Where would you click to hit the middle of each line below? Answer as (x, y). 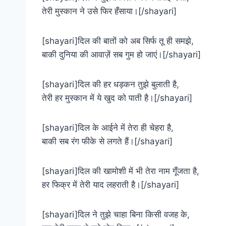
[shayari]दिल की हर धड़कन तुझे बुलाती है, (110, 84)
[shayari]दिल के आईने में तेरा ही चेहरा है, (108, 127)
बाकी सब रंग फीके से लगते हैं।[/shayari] (107, 141)
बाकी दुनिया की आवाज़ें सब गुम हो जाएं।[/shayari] (121, 54)
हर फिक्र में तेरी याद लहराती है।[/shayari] (110, 184)
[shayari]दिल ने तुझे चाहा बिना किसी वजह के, (116, 214)
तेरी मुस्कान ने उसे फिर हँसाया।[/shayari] (109, 11)
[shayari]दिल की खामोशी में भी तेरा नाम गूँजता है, (121, 171)
